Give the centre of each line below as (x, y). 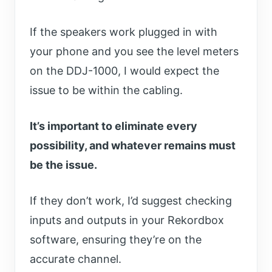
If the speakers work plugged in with (124, 32)
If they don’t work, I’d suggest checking (131, 201)
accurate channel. (76, 259)
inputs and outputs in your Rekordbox (127, 220)
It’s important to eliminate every (114, 126)
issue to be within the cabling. (106, 90)
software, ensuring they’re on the (116, 240)
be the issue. (63, 165)
